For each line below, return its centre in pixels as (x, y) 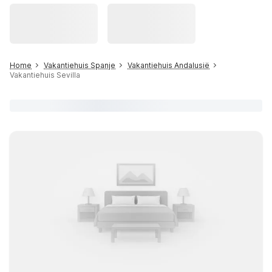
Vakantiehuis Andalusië (168, 65)
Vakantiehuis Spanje (80, 65)
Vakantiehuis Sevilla (45, 75)
